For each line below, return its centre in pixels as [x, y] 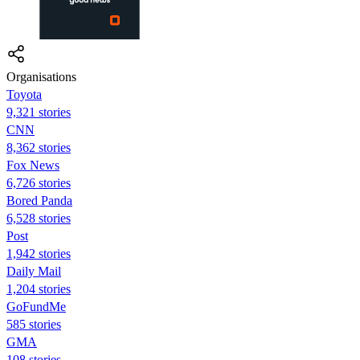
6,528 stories [39, 218]
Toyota [24, 94]
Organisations [41, 76]
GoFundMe [36, 306]
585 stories [34, 324]
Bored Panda [39, 200]
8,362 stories [39, 147]
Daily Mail [34, 271]
